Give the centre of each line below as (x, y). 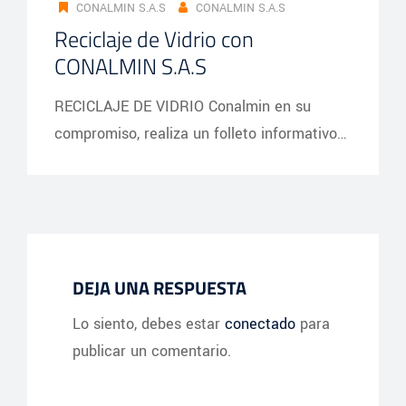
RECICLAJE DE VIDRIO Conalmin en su (183, 106)
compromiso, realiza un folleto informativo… (201, 133)
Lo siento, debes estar (149, 324)
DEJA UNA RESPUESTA (159, 287)
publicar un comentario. (152, 351)
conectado (260, 324)
